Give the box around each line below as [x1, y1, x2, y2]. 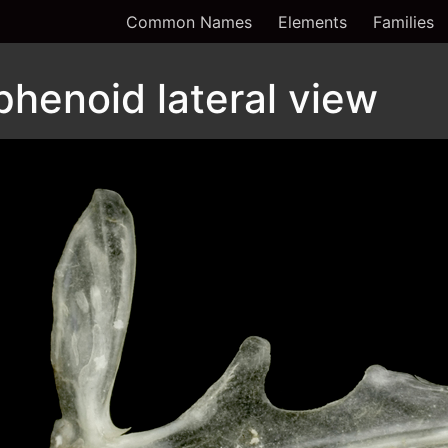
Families [373, 11, 434, 32]
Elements [278, 11, 347, 32]
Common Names [126, 11, 252, 32]
